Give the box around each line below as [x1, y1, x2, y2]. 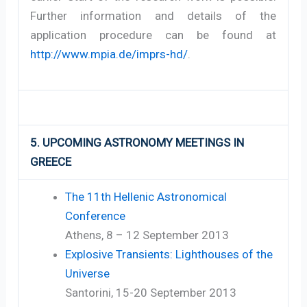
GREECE [30, 154, 72, 169]
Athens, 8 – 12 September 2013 [65, 228, 230, 242]
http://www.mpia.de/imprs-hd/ [30, 47, 188, 61]
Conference [65, 208, 126, 223]
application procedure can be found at [30, 27, 277, 42]
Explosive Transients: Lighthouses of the [65, 247, 273, 261]
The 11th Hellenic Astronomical [65, 189, 228, 204]
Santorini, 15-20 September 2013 [65, 285, 237, 299]
